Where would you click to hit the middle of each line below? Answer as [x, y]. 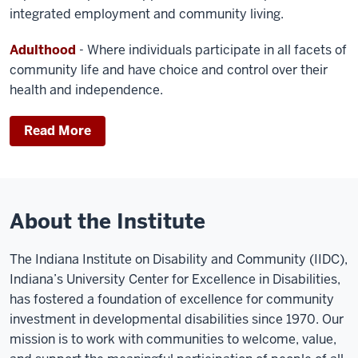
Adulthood [43, 50]
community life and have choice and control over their [169, 70]
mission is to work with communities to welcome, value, [173, 340]
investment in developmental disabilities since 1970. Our [177, 320]
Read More [58, 131]
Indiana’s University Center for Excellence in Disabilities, [175, 280]
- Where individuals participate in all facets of [211, 50]
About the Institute [107, 222]
